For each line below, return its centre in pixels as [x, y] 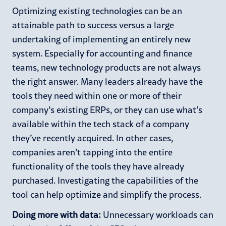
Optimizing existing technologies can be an [97, 11]
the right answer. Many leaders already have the [107, 81]
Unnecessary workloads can [158, 214]
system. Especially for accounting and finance [102, 53]
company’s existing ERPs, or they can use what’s [107, 109]
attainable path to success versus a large [93, 25]
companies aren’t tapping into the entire [92, 152]
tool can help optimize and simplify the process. [107, 194]
